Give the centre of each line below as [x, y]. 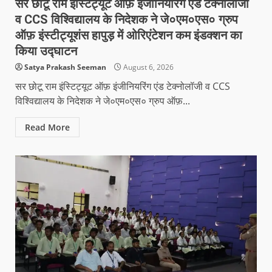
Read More [47, 127]
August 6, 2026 [148, 67]
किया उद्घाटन [46, 51]
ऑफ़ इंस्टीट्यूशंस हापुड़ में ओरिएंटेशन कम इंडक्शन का [129, 35]
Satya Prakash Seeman [65, 67]
